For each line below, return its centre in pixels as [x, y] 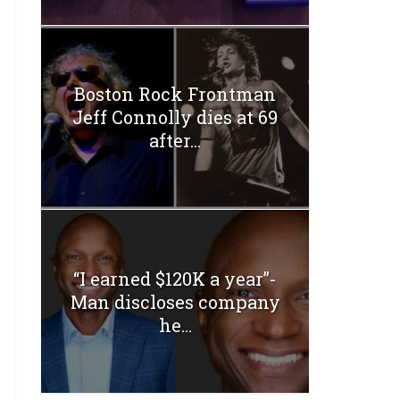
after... [175, 141]
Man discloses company [175, 301]
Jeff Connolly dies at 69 [175, 117]
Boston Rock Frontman [175, 94]
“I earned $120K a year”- [175, 278]
